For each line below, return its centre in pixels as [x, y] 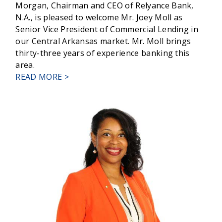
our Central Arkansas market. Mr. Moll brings [103, 41]
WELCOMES [91, 112]
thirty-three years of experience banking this [103, 53]
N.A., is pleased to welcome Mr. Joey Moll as [99, 18]
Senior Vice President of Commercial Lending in [107, 29]
